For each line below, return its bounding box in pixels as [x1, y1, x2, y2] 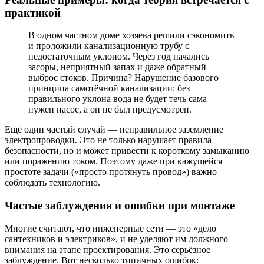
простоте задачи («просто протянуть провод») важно [5, 167, 217, 177]
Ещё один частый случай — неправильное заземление [5, 124, 223, 135]
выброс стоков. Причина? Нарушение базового [28, 72, 219, 83]
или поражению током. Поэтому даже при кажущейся [5, 156, 222, 167]
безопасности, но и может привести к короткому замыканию [5, 146, 249, 156]
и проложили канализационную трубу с [28, 41, 189, 51]
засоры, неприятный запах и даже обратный [28, 62, 206, 72]
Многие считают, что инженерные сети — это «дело [5, 223, 216, 233]
